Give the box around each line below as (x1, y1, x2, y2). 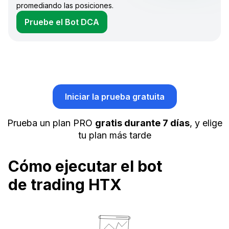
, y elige (189, 118, 222, 129)
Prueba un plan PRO (7, 118, 95, 129)
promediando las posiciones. (16, 1, 113, 10)
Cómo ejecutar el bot (8, 157, 162, 176)
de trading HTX (8, 175, 122, 194)
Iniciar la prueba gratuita (64, 91, 165, 102)
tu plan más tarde (78, 130, 151, 141)
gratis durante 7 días (95, 118, 190, 129)
